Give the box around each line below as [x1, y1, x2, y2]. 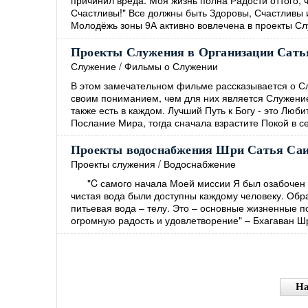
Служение [71, 59, 116, 73]
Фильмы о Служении [124, 59, 218, 73]
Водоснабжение [164, 157, 236, 170]
